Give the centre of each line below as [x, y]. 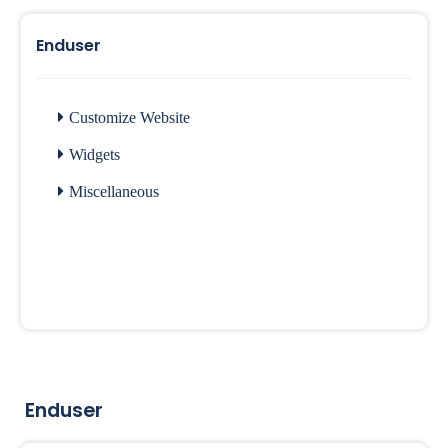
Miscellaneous [114, 191]
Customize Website [129, 117]
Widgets [94, 154]
